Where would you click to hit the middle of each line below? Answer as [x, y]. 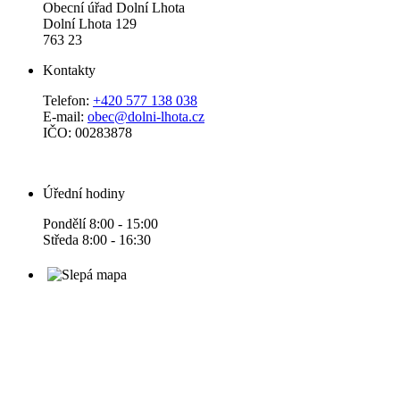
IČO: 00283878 [87, 133]
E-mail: [65, 117]
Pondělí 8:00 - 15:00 [100, 224]
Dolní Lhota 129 [90, 24]
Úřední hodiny [84, 194]
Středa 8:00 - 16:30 [97, 240]
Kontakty [69, 71]
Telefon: [68, 101]
